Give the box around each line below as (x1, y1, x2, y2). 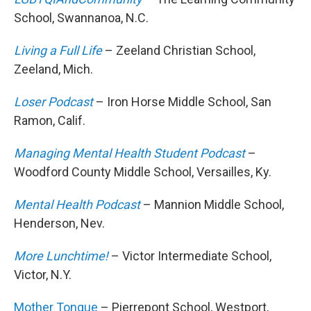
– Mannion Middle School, (143, 197, 284, 212)
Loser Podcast (14, 94, 93, 110)
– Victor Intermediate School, (111, 249, 271, 264)
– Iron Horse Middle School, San (93, 94, 271, 110)
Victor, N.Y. (14, 267, 72, 283)
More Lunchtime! (14, 249, 108, 264)
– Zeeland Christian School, (102, 43, 255, 58)
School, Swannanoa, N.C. (14, 10, 149, 26)
